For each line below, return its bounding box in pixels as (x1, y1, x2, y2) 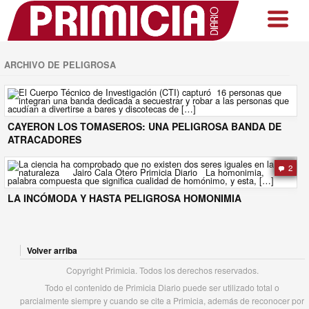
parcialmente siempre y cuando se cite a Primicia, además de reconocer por (20, 295, 305, 307)
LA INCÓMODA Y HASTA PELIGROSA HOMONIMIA (8, 190, 242, 205)
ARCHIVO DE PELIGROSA (4, 58, 117, 71)
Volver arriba (26, 244, 77, 257)
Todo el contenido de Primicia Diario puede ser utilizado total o (45, 281, 280, 294)
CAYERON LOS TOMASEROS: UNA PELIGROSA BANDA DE (8, 119, 282, 133)
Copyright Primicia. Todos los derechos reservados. (66, 264, 259, 277)
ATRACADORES (8, 132, 82, 146)
